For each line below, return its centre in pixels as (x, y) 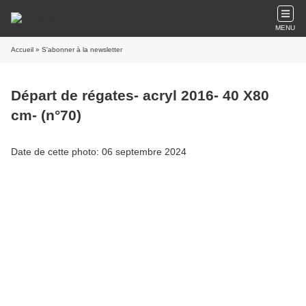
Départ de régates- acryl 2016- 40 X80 (140, 96)
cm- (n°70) (46, 115)
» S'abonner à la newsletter (78, 50)
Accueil (22, 50)
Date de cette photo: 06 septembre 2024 (99, 151)
